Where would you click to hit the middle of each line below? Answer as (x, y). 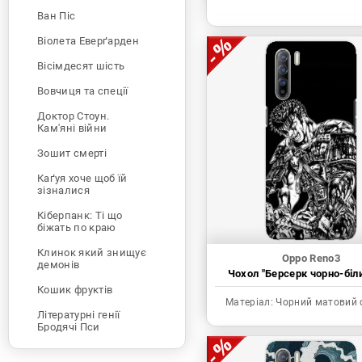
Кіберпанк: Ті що (80, 215)
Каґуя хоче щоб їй (82, 178)
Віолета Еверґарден (88, 40)
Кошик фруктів (75, 289)
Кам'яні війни (72, 128)
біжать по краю (77, 227)
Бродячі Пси (69, 326)
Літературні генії (79, 314)
